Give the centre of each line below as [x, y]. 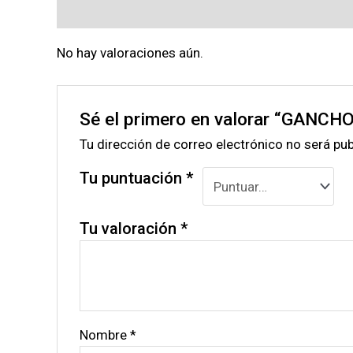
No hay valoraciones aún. [130, 52]
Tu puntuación [133, 178]
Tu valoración [130, 229]
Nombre [105, 335]
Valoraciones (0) [108, 11]
